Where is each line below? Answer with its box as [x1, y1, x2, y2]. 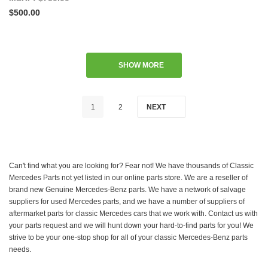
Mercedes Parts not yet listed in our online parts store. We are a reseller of [9, 173, 248, 182]
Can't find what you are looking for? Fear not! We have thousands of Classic [9, 161, 254, 170]
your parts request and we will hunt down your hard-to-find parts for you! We [9, 221, 254, 230]
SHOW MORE [118, 61, 165, 69]
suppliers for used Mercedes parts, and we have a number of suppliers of [9, 197, 245, 206]
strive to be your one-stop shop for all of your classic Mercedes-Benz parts [9, 233, 248, 242]
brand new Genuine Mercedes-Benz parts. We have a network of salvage [9, 185, 246, 194]
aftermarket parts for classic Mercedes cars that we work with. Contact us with [9, 209, 258, 218]
